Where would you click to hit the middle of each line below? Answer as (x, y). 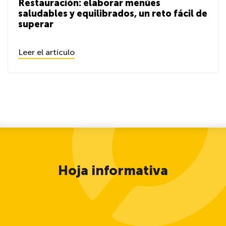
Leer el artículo (46, 52)
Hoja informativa (113, 171)
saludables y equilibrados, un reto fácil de (113, 14)
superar (36, 24)
